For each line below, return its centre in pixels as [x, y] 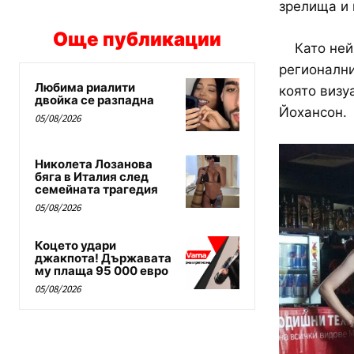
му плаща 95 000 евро [102, 270]
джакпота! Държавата [103, 258]
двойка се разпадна [94, 100]
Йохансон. [313, 112]
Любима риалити [85, 87]
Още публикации [137, 39]
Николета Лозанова [94, 164]
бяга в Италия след [92, 176]
